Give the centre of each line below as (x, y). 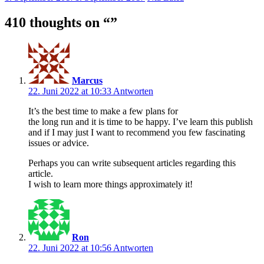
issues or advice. (59, 143)
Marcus (87, 80)
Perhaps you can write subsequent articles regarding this (132, 163)
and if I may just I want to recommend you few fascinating (137, 132)
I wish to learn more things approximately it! (110, 184)
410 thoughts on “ (57, 22)
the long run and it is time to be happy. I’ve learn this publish (141, 121)
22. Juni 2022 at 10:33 (71, 91)
